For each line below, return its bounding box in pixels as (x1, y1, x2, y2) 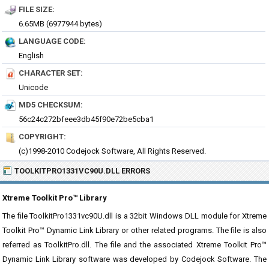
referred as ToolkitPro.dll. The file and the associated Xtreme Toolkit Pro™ (2, 240, 267, 249)
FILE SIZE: (19, 5, 55, 14)
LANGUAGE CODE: (19, 37, 86, 46)
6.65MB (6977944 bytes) (19, 19, 102, 28)
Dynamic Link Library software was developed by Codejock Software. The (2, 255, 267, 264)
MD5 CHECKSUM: (19, 100, 83, 109)
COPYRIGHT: (19, 132, 66, 141)
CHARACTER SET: (19, 68, 83, 77)
